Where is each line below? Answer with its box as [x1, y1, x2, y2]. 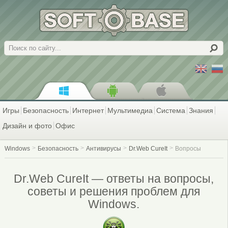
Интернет [72, 106, 104, 115]
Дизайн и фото [3, 122, 52, 130]
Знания [189, 106, 213, 115]
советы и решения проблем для [27, 184, 201, 198]
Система [156, 106, 185, 115]
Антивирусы [85, 145, 121, 152]
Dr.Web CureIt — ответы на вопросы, [14, 172, 214, 185]
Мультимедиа [107, 106, 153, 115]
